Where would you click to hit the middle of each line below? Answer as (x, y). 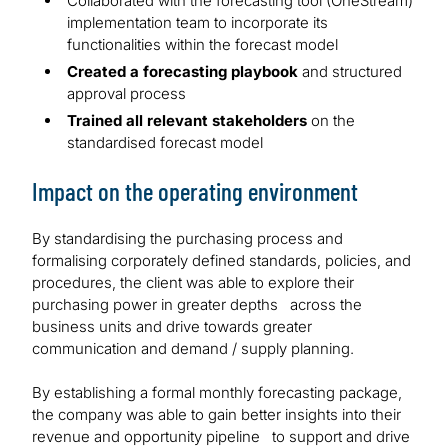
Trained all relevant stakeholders (189, 121)
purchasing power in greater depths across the (197, 305)
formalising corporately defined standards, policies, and (221, 261)
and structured (350, 72)
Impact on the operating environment (195, 191)
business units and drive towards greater (172, 327)
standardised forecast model (165, 143)
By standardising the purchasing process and (187, 239)
